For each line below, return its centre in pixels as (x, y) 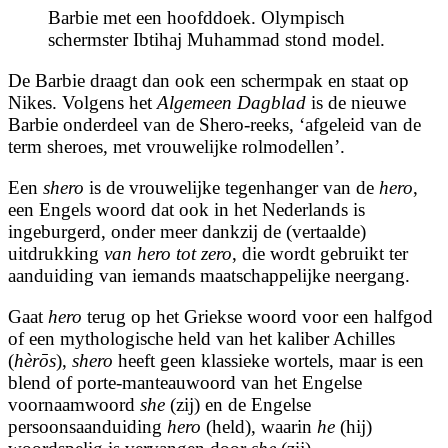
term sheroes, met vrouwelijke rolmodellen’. (176, 147)
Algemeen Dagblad (231, 103)
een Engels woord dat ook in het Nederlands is (186, 210)
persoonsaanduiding (87, 427)
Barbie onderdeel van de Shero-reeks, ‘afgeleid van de (214, 125)
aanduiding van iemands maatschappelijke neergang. (209, 276)
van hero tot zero (168, 254)
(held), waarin (259, 427)
